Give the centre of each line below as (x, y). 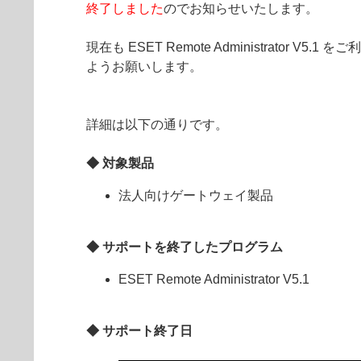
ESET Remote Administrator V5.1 (214, 279)
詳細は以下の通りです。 (157, 124)
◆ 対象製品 (120, 163)
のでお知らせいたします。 (241, 8)
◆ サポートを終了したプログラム (185, 247)
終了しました (125, 8)
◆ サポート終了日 (139, 331)
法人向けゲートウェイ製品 (196, 195)
